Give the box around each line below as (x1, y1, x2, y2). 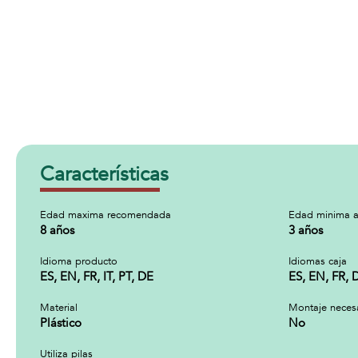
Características (40, 161, 169, 188)
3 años (288, 222, 323, 238)
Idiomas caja (288, 254, 347, 268)
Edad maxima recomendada (40, 208, 171, 222)
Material (40, 300, 78, 315)
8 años (40, 222, 74, 238)
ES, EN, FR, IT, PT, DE (40, 268, 153, 284)
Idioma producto (40, 254, 117, 268)
